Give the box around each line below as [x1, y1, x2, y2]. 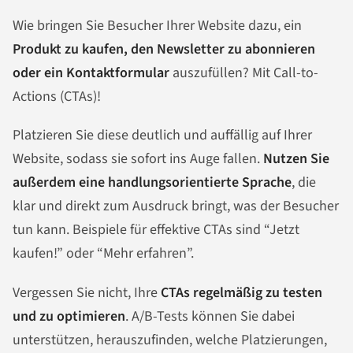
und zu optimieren [13, 307, 125, 327]
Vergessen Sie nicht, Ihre [13, 283, 161, 303]
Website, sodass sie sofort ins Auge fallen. [13, 149, 263, 169]
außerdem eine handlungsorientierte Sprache [13, 173, 292, 193]
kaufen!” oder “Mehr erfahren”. [13, 243, 194, 264]
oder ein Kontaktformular [13, 62, 169, 83]
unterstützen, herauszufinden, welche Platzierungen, [13, 330, 327, 351]
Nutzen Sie [263, 149, 329, 169]
